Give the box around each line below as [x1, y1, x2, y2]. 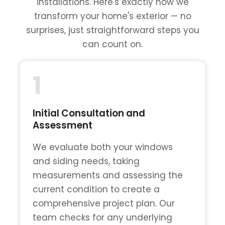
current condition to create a [33, 183, 160, 196]
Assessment [33, 119, 92, 133]
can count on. [82, 38, 143, 51]
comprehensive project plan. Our [33, 197, 175, 210]
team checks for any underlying [33, 211, 172, 224]
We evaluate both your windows [33, 141, 173, 154]
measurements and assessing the [33, 169, 183, 182]
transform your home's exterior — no [34, 10, 191, 23]
